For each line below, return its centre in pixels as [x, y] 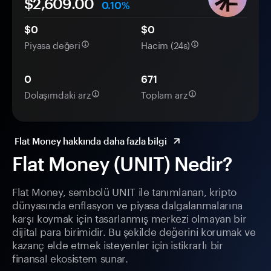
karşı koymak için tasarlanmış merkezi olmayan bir [129, 217]
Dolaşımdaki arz [57, 94]
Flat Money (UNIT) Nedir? [122, 164]
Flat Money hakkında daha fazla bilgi [91, 141]
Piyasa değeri [53, 44]
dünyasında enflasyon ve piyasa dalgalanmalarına [128, 204]
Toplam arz [164, 94]
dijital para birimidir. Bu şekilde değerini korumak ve [134, 231]
